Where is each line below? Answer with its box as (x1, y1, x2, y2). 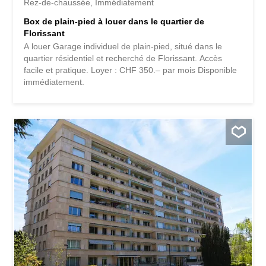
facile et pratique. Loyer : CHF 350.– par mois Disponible (24, 65, 237, 75)
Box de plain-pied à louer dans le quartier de (24, 17, 205, 27)
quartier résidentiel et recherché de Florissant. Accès (24, 53, 223, 64)
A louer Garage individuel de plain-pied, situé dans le (24, 42, 223, 52)
